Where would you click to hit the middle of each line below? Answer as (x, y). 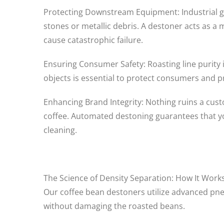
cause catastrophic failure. (93, 40)
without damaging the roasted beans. (114, 206)
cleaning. (60, 130)
